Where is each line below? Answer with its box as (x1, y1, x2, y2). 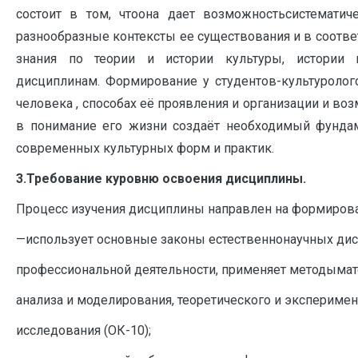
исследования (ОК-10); (16, 322, 151, 338)
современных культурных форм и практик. (16, 140, 274, 156)
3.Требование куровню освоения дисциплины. (16, 170, 306, 186)
